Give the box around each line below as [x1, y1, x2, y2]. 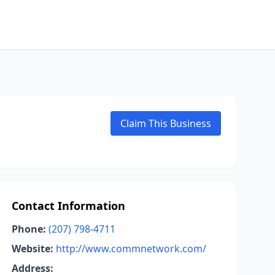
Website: [11, 242, 53, 255]
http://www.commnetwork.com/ [55, 242, 206, 255]
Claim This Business [120, 117, 211, 130]
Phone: [11, 222, 46, 236]
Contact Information [11, 198, 125, 213]
